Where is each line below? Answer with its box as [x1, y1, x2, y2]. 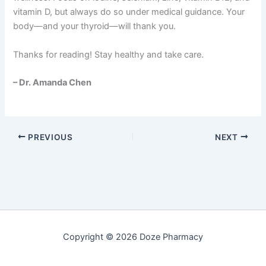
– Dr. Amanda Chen [13, 77, 92, 88]
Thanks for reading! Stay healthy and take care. [13, 49, 204, 60]
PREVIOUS [26, 132, 73, 142]
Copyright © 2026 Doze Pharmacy [63, 232, 203, 242]
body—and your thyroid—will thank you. [13, 21, 176, 32]
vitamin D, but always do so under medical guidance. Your [13, 7, 245, 18]
